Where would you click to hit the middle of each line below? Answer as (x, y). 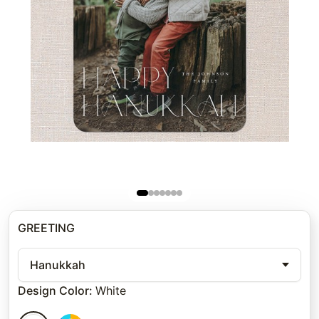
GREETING (46, 228)
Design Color (53, 291)
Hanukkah (58, 265)
